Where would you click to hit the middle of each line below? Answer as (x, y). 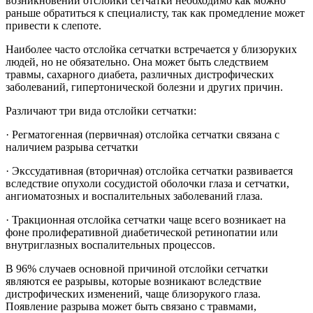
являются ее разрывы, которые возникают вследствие (133, 281)
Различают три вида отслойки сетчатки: (101, 110)
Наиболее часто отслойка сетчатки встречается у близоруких (151, 49)
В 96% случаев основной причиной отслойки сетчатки (137, 268)
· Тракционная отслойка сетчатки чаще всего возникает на (146, 219)
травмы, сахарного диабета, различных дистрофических (140, 74)
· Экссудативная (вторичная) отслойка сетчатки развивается (149, 170)
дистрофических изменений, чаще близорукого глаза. (133, 293)
